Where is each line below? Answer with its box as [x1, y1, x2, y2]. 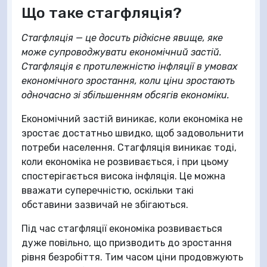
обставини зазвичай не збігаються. [21, 199, 188, 210]
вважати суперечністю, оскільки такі [21, 185, 194, 196]
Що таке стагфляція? [21, 4, 182, 21]
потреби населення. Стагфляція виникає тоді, [21, 142, 237, 153]
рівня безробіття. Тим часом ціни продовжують [21, 252, 243, 263]
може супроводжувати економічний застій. [21, 46, 222, 58]
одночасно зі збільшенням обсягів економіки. [21, 89, 229, 101]
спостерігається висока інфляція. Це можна [21, 170, 225, 182]
